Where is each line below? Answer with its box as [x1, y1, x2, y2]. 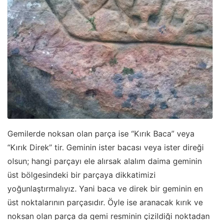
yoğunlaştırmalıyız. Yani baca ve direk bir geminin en [7, 184, 203, 194]
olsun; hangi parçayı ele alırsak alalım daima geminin [7, 156, 202, 166]
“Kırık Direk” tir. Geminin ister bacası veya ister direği [7, 142, 204, 153]
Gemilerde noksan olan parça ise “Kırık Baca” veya [7, 129, 194, 139]
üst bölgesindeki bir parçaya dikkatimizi [7, 170, 156, 180]
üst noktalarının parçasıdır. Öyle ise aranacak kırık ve [7, 197, 203, 208]
